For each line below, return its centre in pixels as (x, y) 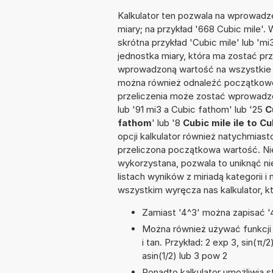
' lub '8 (167, 123)
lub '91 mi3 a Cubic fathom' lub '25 (191, 110)
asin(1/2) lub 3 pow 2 (185, 256)
